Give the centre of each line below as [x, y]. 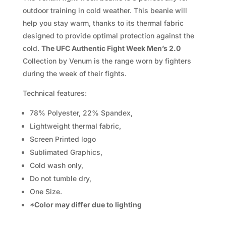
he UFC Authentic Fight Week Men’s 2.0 [113, 48]
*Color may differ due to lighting [86, 204]
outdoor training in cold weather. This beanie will [105, 10]
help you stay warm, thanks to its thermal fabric [103, 23]
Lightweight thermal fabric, [75, 126]
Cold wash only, [56, 165]
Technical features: [54, 93]
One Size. [46, 191]
